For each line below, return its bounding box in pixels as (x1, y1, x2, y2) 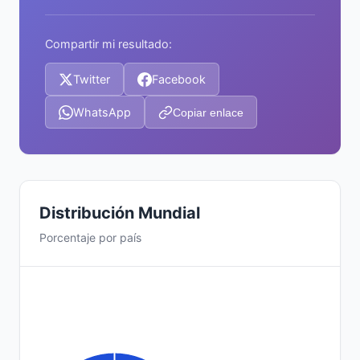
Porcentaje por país (39, 231, 141, 244)
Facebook (152, 72, 206, 86)
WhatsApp (73, 105, 131, 119)
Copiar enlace (173, 105, 243, 119)
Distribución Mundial (39, 203, 200, 223)
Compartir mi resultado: (45, 37, 172, 51)
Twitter (73, 72, 110, 86)
